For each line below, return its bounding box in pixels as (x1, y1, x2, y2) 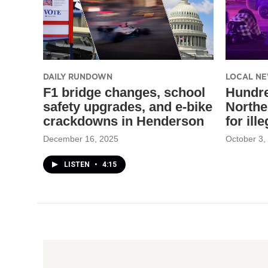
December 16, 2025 (43, 133, 118, 144)
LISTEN (64, 160, 92, 169)
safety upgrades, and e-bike (43, 99, 212, 114)
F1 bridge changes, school (43, 84, 205, 100)
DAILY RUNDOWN (43, 71, 112, 82)
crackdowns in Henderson (43, 113, 204, 129)
